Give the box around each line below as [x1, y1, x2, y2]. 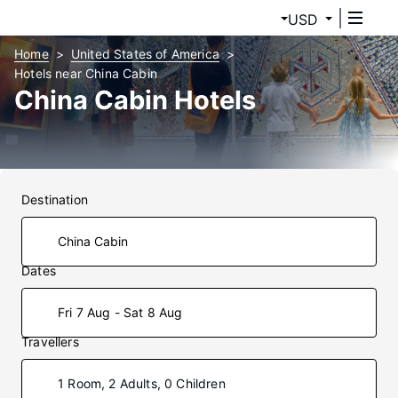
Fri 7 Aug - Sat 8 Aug [58, 305, 183, 320]
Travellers [21, 334, 79, 349]
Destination [21, 192, 88, 207]
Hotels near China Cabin [14, 66, 157, 81]
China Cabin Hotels [14, 84, 256, 115]
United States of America [70, 46, 219, 61]
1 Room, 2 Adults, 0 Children [58, 376, 226, 391]
